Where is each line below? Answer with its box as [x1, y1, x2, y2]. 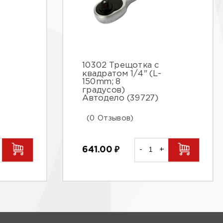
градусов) [82, 87, 125, 95]
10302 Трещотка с [82, 62, 159, 70]
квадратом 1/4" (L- [82, 70, 161, 78]
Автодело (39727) [82, 95, 158, 103]
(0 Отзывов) [87, 115, 134, 121]
